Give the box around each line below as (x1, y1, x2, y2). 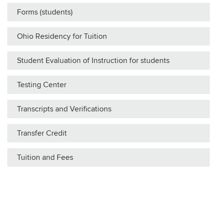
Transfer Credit (17, 128, 67, 138)
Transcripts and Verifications (17, 104, 111, 114)
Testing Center (17, 79, 66, 90)
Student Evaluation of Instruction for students (17, 55, 170, 65)
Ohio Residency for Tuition (17, 31, 107, 41)
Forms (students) (17, 7, 73, 17)
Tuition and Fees (17, 152, 73, 162)
